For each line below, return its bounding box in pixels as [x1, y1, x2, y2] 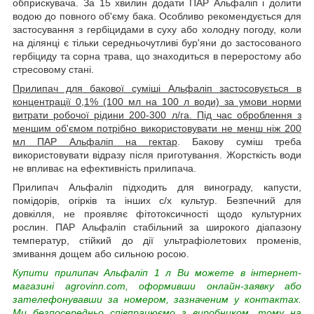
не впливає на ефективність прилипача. [13, 162, 196, 174]
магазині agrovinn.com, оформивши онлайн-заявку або [13, 280, 301, 292]
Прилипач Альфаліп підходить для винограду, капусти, [13, 181, 301, 193]
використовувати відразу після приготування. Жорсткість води [13, 149, 301, 161]
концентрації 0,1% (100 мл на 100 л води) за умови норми [13, 95, 301, 107]
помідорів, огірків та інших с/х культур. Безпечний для [13, 194, 301, 206]
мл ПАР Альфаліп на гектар [13, 135, 178, 147]
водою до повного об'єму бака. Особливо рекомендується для [13, 10, 301, 22]
